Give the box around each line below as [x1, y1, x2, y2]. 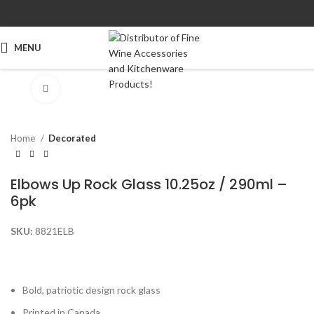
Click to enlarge [60, 83, 130, 95]
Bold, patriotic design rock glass [22, 283, 161, 296]
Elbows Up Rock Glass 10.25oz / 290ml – [11, 174, 287, 194]
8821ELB [35, 224, 74, 237]
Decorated [48, 132, 96, 144]
